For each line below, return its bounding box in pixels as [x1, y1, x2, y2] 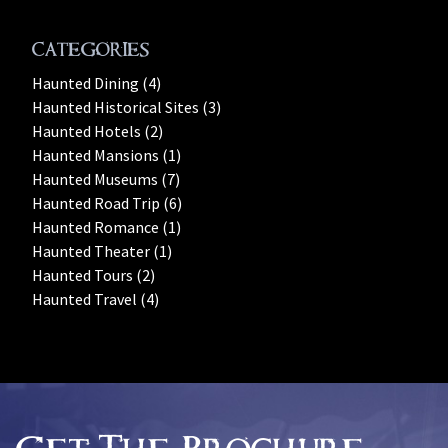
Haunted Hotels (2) [32, 120, 163, 141]
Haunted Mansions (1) [32, 144, 181, 165]
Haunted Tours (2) [32, 264, 155, 285]
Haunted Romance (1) [32, 216, 181, 237]
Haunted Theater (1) [32, 240, 172, 261]
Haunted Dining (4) [32, 72, 161, 93]
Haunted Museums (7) [32, 168, 180, 189]
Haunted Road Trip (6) [32, 192, 182, 213]
